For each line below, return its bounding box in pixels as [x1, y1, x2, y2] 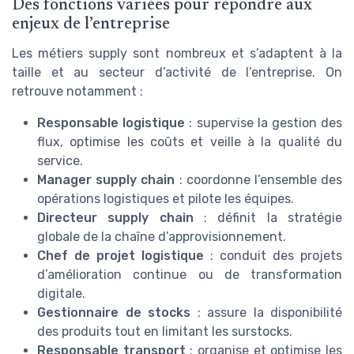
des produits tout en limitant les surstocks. [37, 323, 292, 339]
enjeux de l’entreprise [12, 16, 170, 33]
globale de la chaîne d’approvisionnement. [37, 228, 286, 244]
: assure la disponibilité [190, 304, 342, 320]
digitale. [37, 285, 85, 301]
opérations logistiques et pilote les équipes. [37, 190, 294, 206]
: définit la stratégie [193, 209, 343, 225]
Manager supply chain [37, 171, 175, 187]
